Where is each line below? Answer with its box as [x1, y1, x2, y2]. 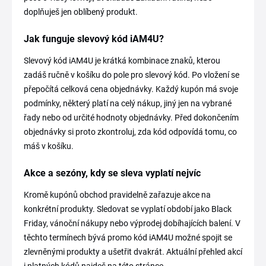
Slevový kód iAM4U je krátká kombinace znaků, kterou [24, 56, 220, 65]
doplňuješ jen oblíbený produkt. [24, 7, 138, 17]
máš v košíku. [24, 141, 74, 151]
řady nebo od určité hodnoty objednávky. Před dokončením [24, 113, 239, 122]
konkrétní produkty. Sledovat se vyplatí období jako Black [24, 204, 232, 214]
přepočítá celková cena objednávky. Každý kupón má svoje [24, 84, 238, 94]
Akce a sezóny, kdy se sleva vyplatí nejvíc [24, 167, 201, 179]
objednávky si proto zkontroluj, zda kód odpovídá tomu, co [24, 127, 237, 137]
